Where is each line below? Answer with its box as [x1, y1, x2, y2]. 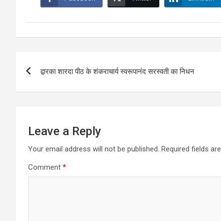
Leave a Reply [28, 124, 101, 138]
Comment [28, 162, 63, 172]
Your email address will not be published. [28, 144, 159, 153]
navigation [15, 72, 89, 91]
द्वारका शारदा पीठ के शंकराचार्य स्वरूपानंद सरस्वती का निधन [40, 67, 194, 76]
